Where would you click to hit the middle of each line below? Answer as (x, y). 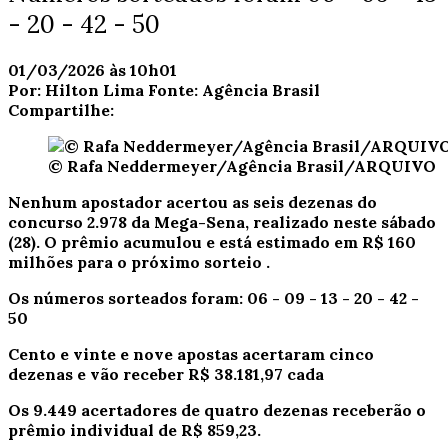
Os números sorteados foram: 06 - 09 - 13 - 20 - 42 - (213, 297)
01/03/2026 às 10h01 (92, 69)
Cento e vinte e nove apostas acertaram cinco (191, 353)
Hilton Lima (94, 89)
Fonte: (175, 89)
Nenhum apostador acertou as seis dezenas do (192, 201)
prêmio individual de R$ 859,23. (134, 429)
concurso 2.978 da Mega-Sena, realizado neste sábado (222, 221)
